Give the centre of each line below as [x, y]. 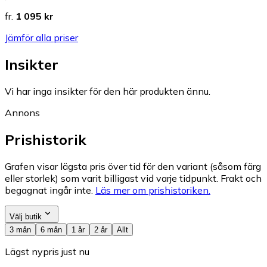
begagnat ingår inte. [49, 190]
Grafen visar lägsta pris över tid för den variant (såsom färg [133, 167]
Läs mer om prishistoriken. [153, 190]
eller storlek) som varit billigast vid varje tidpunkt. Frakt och [133, 178]
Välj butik [26, 217]
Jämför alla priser [41, 38]
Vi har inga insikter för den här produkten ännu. [108, 91]
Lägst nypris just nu [47, 252]
